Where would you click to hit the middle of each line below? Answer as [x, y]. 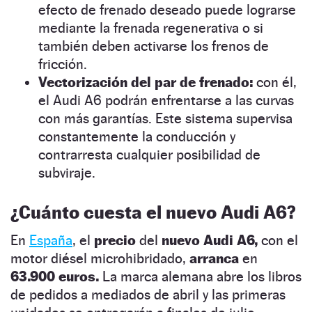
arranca [216, 258]
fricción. [63, 64]
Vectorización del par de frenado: [146, 82]
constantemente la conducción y [137, 136]
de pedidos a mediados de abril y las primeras [148, 294]
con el [278, 240]
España [51, 240]
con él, [275, 82]
